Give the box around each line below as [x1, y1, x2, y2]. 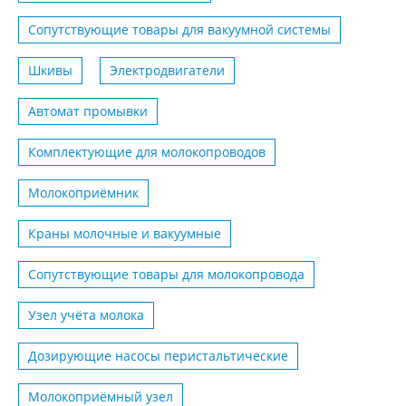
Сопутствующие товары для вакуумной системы [28, 21, 331, 39]
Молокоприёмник [28, 184, 139, 202]
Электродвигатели [110, 62, 225, 80]
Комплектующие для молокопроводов [28, 143, 266, 161]
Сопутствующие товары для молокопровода [28, 266, 304, 284]
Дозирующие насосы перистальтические [28, 347, 288, 365]
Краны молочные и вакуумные [28, 225, 221, 243]
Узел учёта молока [28, 306, 144, 324]
